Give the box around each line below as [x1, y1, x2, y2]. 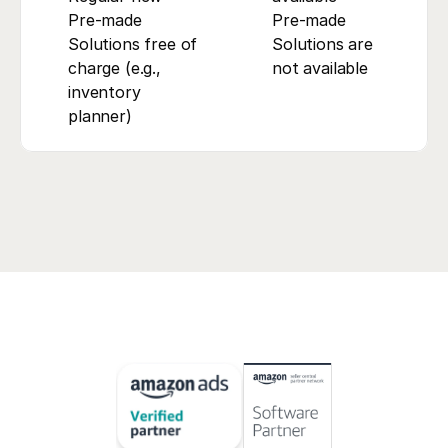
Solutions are [272, 34, 373, 54]
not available [272, 58, 368, 78]
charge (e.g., [68, 58, 161, 78]
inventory [68, 82, 141, 102]
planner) [68, 106, 132, 126]
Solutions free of [68, 34, 198, 54]
